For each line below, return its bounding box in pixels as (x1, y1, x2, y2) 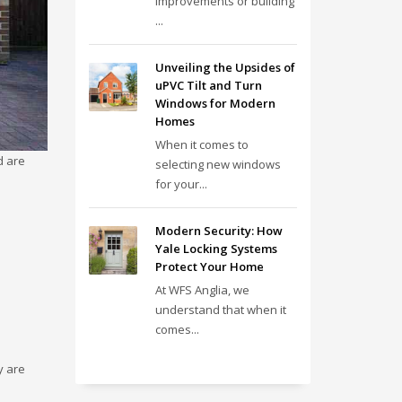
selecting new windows (154, 155, 281, 172)
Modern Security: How (154, 222, 283, 239)
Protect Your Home (154, 258, 264, 275)
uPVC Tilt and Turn (154, 76, 262, 93)
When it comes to (154, 135, 249, 153)
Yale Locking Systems (154, 240, 277, 257)
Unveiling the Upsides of (154, 58, 295, 75)
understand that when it (154, 301, 286, 318)
